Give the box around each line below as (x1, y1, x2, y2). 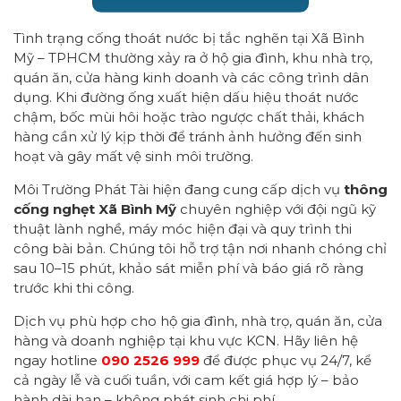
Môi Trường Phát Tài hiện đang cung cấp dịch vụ (13, 181, 344, 198)
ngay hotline (13, 352, 101, 369)
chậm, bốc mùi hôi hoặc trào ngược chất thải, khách (13, 108, 364, 125)
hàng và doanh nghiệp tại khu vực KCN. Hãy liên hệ (13, 332, 358, 349)
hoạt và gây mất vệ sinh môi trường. (13, 148, 253, 165)
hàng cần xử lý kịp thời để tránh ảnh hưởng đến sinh (13, 128, 362, 145)
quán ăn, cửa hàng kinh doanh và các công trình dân (13, 69, 369, 86)
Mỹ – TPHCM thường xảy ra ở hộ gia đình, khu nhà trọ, (13, 49, 372, 66)
